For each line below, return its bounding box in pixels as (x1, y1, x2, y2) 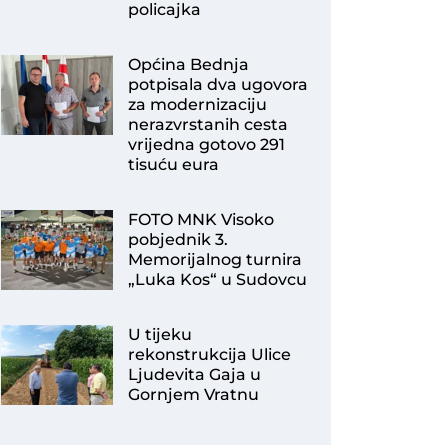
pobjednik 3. (127, 230, 228, 249)
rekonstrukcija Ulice (127, 345, 291, 364)
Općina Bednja (127, 55, 249, 74)
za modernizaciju (127, 95, 267, 114)
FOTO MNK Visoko (127, 210, 274, 229)
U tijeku (127, 325, 192, 344)
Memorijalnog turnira (127, 250, 302, 269)
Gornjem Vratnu (127, 385, 259, 404)
